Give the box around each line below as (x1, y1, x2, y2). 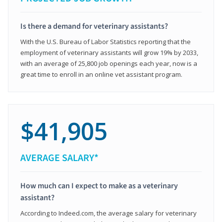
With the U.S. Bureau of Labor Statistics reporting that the (20, 37, 191, 46)
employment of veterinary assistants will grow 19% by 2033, (20, 48, 198, 57)
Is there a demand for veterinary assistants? (20, 20, 168, 32)
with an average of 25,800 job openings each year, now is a (20, 58, 197, 68)
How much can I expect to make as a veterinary (20, 180, 178, 191)
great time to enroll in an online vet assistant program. (20, 69, 182, 79)
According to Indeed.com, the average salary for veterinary (20, 208, 197, 218)
